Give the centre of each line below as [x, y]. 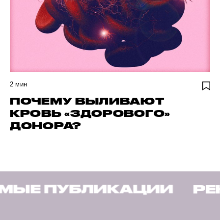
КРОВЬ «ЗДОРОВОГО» [90, 113]
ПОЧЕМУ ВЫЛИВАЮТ [87, 101]
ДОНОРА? [45, 126]
